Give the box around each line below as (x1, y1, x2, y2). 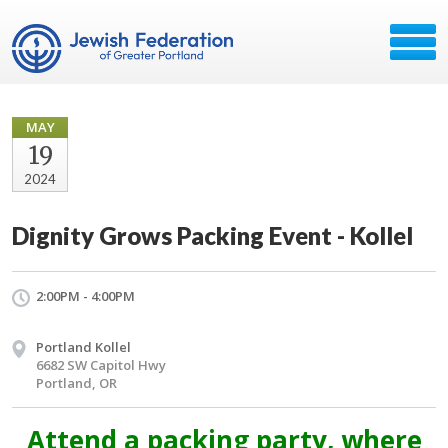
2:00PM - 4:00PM (36, 287, 135, 305)
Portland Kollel (36, 338, 131, 356)
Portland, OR (36, 374, 117, 392)
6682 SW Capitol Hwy (36, 356, 166, 374)
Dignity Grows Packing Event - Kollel (12, 221, 413, 250)
